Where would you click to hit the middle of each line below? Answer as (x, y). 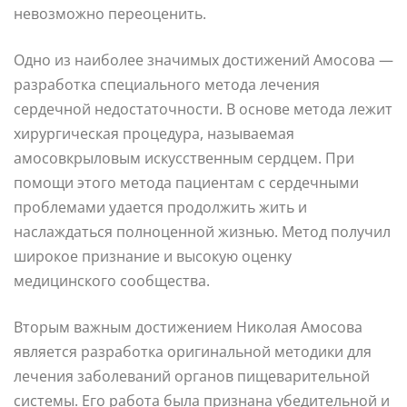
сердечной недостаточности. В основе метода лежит (203, 109)
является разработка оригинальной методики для (193, 351)
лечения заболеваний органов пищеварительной (192, 376)
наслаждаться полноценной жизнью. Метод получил (202, 231)
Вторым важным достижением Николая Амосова (188, 327)
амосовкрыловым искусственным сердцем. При (184, 158)
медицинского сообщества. (112, 280)
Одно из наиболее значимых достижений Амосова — (203, 60)
